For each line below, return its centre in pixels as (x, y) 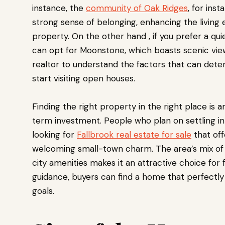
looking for (54, 135)
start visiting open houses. (85, 79)
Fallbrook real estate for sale (134, 135)
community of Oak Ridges (137, 8)
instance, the (59, 8)
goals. (43, 191)
